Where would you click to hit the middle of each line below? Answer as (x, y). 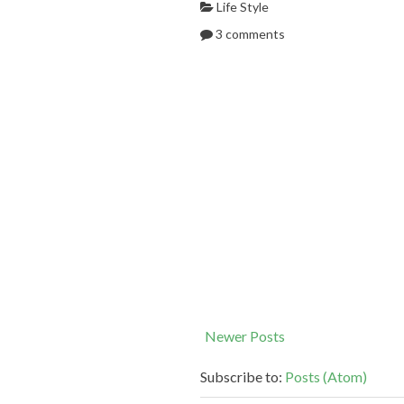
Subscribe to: (243, 376)
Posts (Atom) (326, 376)
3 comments (250, 33)
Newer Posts (245, 336)
